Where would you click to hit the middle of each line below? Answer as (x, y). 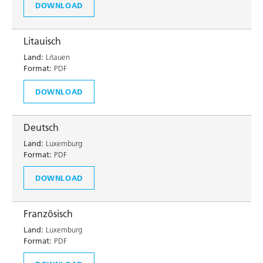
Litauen (57, 57)
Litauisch (42, 41)
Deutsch (41, 127)
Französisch (48, 214)
